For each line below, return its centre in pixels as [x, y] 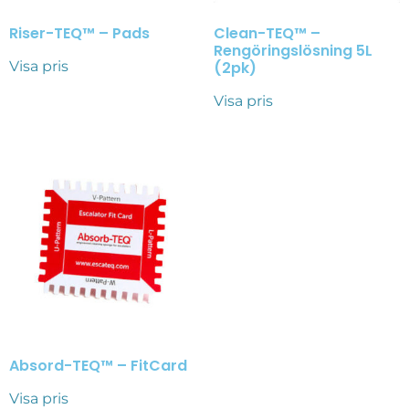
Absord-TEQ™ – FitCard [98, 365]
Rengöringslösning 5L [293, 51]
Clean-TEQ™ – [267, 34]
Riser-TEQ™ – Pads [79, 34]
